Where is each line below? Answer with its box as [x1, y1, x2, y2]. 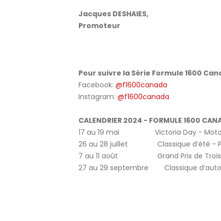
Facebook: [78, 80, 115, 90]
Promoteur [78, 21, 120, 31]
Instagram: [78, 92, 117, 102]
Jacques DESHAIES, [78, 9, 148, 19]
